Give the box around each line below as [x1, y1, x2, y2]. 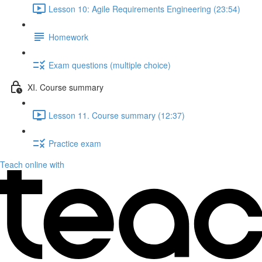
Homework [49, 30, 88, 43]
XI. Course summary [27, 81, 104, 93]
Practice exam [49, 137, 101, 149]
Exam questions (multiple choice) [49, 58, 171, 71]
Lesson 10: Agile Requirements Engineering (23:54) [49, 2, 240, 15]
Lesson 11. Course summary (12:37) [49, 109, 185, 121]
